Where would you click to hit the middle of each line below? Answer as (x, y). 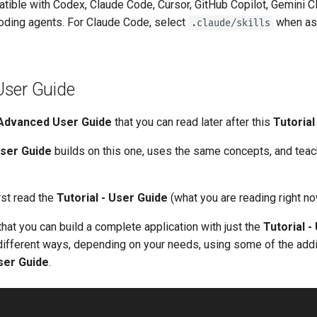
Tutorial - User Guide (112, 197)
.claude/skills (231, 23)
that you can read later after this (192, 122)
